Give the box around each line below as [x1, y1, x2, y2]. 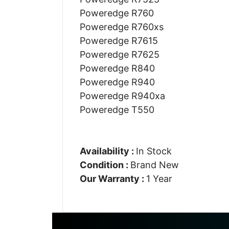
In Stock [135, 145, 172, 156]
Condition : [79, 159, 130, 170]
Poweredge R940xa [79, 90, 165, 101]
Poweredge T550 [79, 104, 154, 115]
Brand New [130, 159, 179, 170]
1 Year [146, 173, 172, 184]
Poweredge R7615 [79, 35, 158, 46]
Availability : [79, 145, 136, 156]
